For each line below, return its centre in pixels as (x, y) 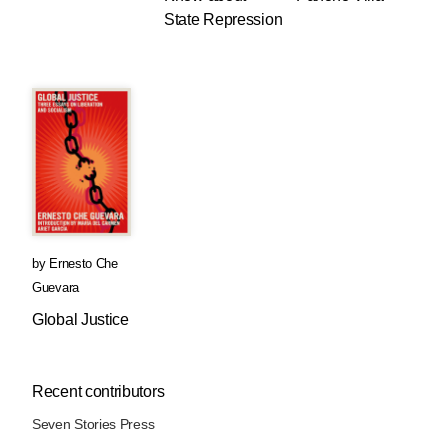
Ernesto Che (83, 264)
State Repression (223, 19)
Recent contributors (98, 392)
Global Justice (80, 320)
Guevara (55, 288)
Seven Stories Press (93, 424)
